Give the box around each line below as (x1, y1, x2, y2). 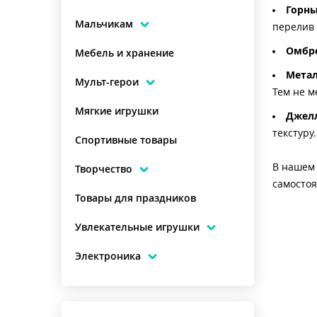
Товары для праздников (75, 192, 196, 204)
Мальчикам (75, 18, 133, 30)
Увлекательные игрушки (75, 221, 200, 233)
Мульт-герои (75, 76, 139, 88)
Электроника (75, 250, 141, 262)
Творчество (75, 163, 132, 175)
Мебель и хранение (75, 47, 174, 59)
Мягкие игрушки (75, 105, 158, 117)
